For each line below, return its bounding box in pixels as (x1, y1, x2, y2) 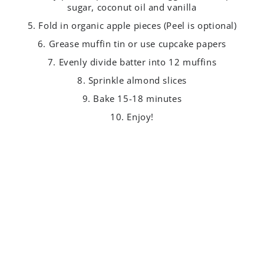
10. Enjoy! (110, 111, 154, 123)
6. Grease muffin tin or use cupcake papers (37, 38, 227, 50)
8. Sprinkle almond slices (77, 74, 187, 87)
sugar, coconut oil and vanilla (67, 1, 197, 14)
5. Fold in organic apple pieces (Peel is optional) (27, 19, 237, 32)
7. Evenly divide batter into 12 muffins (47, 56, 217, 68)
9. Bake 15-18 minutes (82, 93, 182, 105)
